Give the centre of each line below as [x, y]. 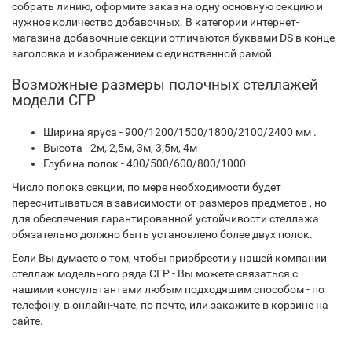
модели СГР [54, 100]
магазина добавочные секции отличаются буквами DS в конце [173, 38]
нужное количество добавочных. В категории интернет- [156, 22]
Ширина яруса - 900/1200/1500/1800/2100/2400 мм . [180, 132]
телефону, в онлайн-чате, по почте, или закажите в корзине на [170, 305]
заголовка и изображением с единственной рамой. [143, 53]
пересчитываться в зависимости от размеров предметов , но [169, 203]
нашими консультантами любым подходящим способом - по [168, 289]
